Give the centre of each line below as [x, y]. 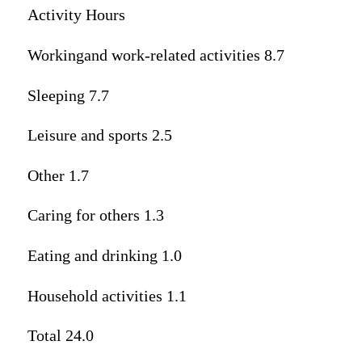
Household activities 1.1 [107, 296]
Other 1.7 [58, 175]
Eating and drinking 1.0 [104, 255]
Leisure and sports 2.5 [99, 136]
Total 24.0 [60, 336]
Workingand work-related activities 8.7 [156, 55]
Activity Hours [76, 15]
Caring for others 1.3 [95, 216]
